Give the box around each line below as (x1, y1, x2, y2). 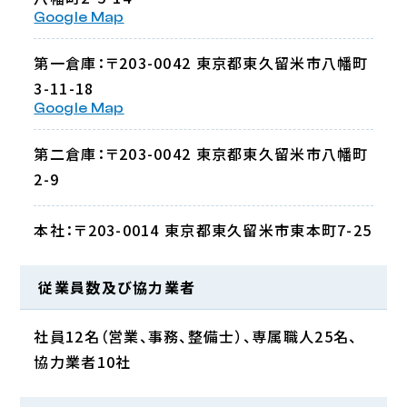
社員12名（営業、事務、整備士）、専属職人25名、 (34, 325, 358, 347)
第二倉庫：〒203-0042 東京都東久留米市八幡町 (34, 143, 369, 164)
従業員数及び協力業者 (38, 276, 196, 298)
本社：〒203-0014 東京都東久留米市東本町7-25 (34, 219, 372, 241)
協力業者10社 (34, 351, 132, 372)
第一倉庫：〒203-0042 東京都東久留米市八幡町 (34, 52, 369, 74)
